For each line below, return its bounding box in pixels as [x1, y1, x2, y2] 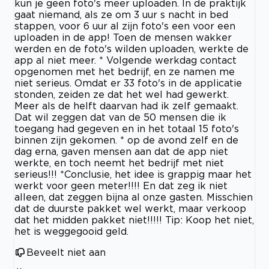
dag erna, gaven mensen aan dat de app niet [14, 145, 228, 157]
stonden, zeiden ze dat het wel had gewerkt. [14, 88, 229, 100]
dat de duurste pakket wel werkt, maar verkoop [14, 202, 246, 214]
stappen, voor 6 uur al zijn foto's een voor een [14, 20, 235, 31]
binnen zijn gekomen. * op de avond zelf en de [14, 134, 238, 145]
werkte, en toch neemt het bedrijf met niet [14, 157, 224, 168]
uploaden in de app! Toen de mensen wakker [14, 31, 232, 43]
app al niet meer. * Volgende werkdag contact [14, 54, 237, 65]
